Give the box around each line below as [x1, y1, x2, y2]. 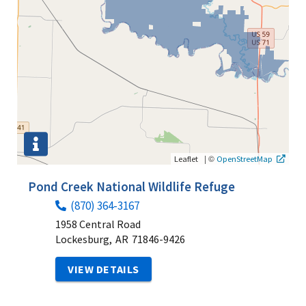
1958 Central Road [55, 217, 141, 231]
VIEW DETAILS [68, 262, 139, 276]
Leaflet [174, 152, 198, 164]
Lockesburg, [55, 232, 112, 246]
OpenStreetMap [217, 152, 273, 164]
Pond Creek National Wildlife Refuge [28, 178, 235, 195]
